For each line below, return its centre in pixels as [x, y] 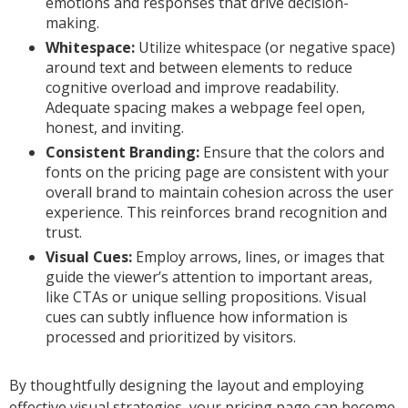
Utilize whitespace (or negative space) [265, 48]
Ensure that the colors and [292, 153]
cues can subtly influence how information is [197, 317]
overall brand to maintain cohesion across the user [219, 193]
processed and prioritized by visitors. [171, 337]
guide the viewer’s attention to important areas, [209, 277]
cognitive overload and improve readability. [192, 88]
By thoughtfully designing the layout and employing [187, 386]
